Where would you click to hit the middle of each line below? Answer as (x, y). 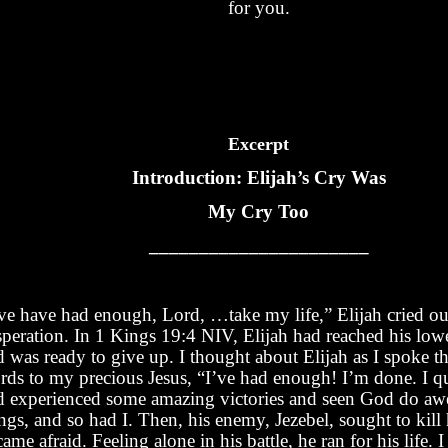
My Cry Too (258, 212)
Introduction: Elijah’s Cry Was (258, 177)
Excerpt (258, 143)
